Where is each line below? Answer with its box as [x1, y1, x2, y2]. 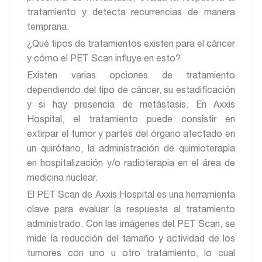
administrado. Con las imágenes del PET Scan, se [27, 220, 235, 230]
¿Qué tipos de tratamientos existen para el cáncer [27, 40, 235, 50]
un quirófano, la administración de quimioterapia [27, 144, 235, 154]
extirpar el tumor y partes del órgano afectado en [27, 130, 235, 140]
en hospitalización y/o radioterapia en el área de [27, 159, 235, 169]
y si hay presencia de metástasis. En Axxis [27, 101, 235, 111]
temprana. [27, 23, 69, 33]
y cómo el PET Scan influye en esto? [27, 54, 181, 64]
